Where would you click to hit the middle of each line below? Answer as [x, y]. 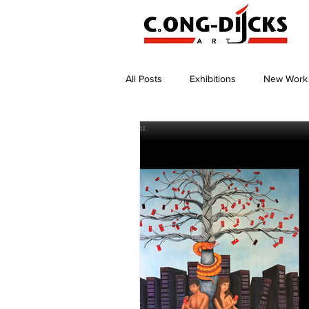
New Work [286, 79]
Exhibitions [213, 79]
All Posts [144, 79]
